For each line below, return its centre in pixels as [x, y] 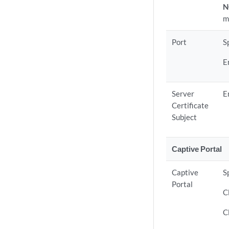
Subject [185, 117]
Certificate [190, 105]
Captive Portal [197, 149]
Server [183, 94]
